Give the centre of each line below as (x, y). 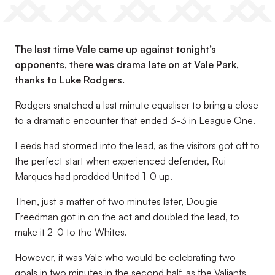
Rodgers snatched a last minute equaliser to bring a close (137, 105)
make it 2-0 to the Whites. (71, 232)
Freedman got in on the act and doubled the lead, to (127, 217)
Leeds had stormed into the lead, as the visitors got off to (137, 145)
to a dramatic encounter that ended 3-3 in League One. (135, 120)
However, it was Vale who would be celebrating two (125, 257)
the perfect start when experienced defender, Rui (120, 161)
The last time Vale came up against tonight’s (115, 49)
